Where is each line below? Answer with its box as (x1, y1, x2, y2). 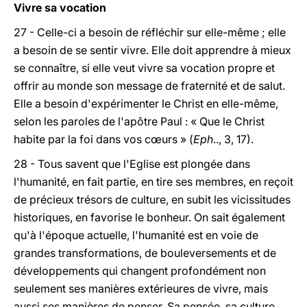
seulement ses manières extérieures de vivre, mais (14, 282, 268, 295)
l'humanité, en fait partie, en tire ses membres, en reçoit (14, 175, 293, 188)
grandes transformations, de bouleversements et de (14, 246, 276, 260)
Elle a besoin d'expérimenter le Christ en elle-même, (14, 97, 278, 110)
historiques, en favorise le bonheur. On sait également (14, 210, 285, 224)
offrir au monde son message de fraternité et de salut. (14, 79, 285, 93)
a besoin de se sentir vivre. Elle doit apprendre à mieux (14, 43, 291, 57)
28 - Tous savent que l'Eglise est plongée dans (14, 157, 250, 171)
